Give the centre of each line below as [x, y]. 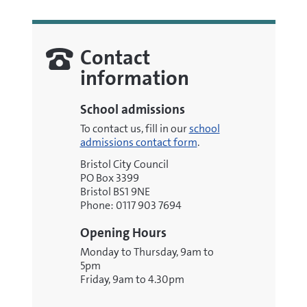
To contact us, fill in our [134, 128]
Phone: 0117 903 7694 [131, 205]
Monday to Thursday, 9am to [147, 252]
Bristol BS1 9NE [115, 192]
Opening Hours [123, 233]
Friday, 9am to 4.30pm [132, 279]
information [134, 78]
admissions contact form [138, 142]
